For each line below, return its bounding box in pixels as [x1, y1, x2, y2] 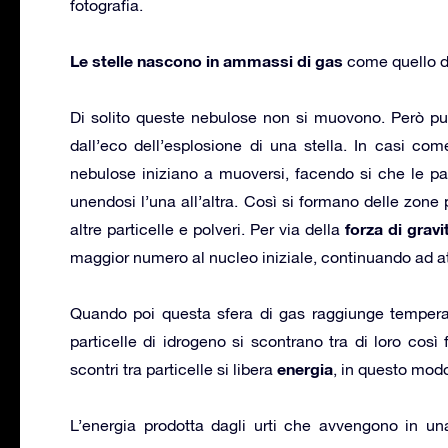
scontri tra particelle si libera [70, 359, 277, 378]
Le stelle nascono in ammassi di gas [70, 50, 343, 70]
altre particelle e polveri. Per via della [70, 219, 345, 238]
